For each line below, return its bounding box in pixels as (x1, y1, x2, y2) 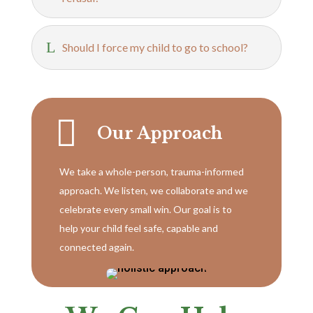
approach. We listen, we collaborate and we (59, 184, 248, 197)
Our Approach (96, 124, 222, 144)
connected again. (59, 241, 134, 254)
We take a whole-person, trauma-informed (59, 166, 244, 178)
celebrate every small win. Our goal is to (59, 203, 232, 216)
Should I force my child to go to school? (61, 41, 248, 54)
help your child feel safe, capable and (59, 222, 218, 235)
